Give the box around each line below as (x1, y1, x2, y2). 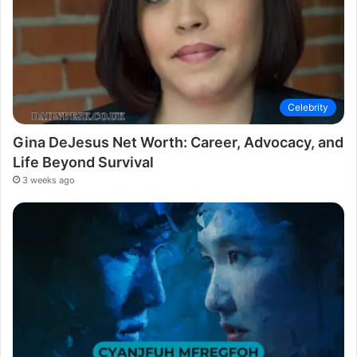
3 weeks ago (22, 174, 75, 186)
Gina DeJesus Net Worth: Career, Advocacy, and (13, 133, 343, 151)
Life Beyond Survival (13, 153, 154, 171)
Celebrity (288, 100, 328, 113)
